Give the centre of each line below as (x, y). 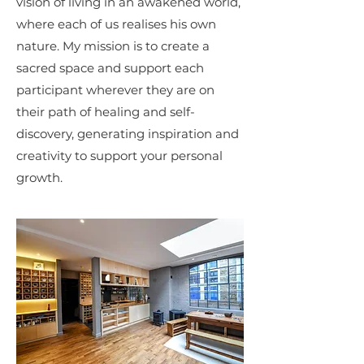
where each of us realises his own (116, 24)
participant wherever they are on (115, 89)
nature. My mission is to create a (113, 45)
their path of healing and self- (106, 111)
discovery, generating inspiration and (128, 133)
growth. (39, 177)
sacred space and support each (110, 67)
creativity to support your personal (119, 155)
